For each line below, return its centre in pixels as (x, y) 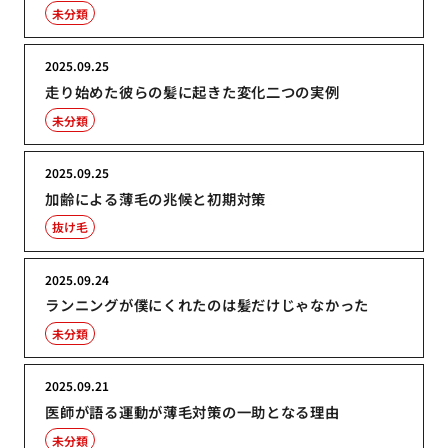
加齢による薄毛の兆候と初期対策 (156, 198)
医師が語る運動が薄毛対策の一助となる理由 (192, 412)
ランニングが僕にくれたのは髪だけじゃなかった (207, 305)
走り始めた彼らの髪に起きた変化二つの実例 (192, 92)
